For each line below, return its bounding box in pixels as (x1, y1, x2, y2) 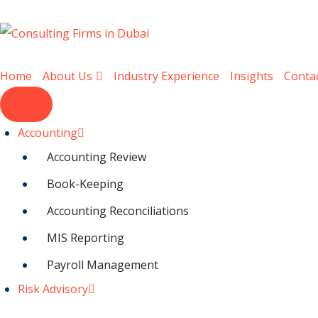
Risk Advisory (18, 280, 88, 297)
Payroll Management (47, 256, 158, 273)
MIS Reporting (47, 229, 124, 246)
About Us (43, 67, 92, 84)
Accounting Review (47, 148, 146, 165)
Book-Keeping (47, 175, 124, 192)
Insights (230, 67, 273, 84)
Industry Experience (114, 67, 219, 84)
